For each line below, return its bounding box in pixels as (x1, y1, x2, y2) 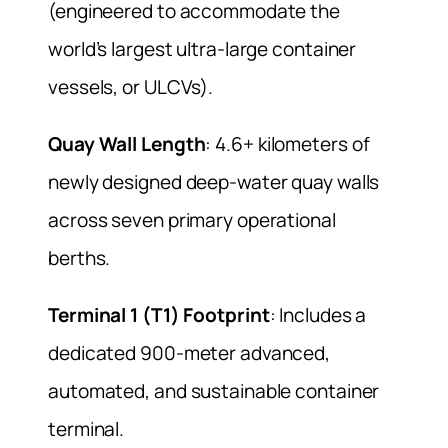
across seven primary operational (48, 207, 336, 234)
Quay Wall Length (48, 131, 206, 158)
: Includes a (269, 302, 367, 329)
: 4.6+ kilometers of (205, 131, 370, 158)
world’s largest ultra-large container (48, 36, 357, 63)
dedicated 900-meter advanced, (48, 340, 331, 367)
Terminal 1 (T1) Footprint (48, 302, 270, 329)
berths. (48, 245, 111, 272)
